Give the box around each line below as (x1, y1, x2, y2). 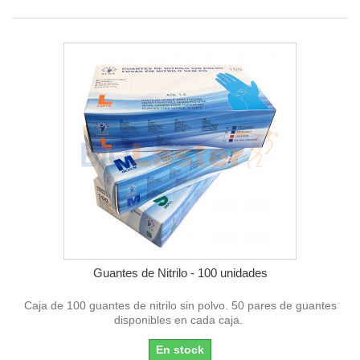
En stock (156, 342, 204, 356)
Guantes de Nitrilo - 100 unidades (92, 265, 268, 280)
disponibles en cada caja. (114, 313, 246, 326)
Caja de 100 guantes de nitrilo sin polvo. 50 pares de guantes (23, 298, 337, 312)
